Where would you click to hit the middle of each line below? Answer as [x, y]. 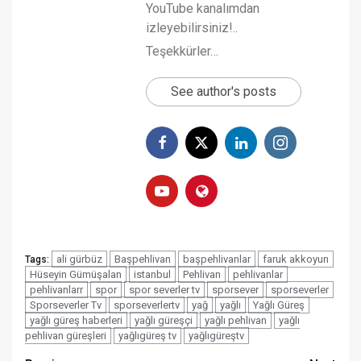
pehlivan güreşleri [66, 335]
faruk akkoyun [296, 259]
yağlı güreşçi [164, 320]
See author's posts [224, 91]
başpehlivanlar [217, 259]
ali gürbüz [79, 259]
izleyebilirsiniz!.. [192, 27]
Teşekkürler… [182, 51]
